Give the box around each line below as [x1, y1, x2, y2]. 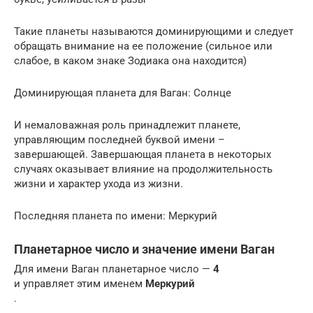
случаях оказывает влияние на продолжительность [14, 162, 272, 175]
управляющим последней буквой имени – [14, 133, 225, 146]
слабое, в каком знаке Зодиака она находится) [14, 54, 247, 67]
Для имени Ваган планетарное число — [14, 262, 213, 275]
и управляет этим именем [14, 277, 145, 290]
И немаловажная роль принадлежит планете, [14, 118, 240, 131]
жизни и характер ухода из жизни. [14, 177, 183, 190]
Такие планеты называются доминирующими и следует [14, 24, 293, 38]
